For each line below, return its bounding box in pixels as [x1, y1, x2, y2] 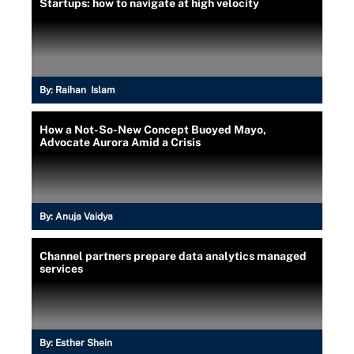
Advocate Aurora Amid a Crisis [40, 135, 201, 149]
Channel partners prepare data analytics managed [40, 249, 307, 262]
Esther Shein [55, 337, 112, 348]
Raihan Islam [55, 84, 115, 96]
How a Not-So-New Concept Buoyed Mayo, [40, 122, 266, 136]
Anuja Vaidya [55, 210, 113, 222]
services [40, 262, 83, 275]
